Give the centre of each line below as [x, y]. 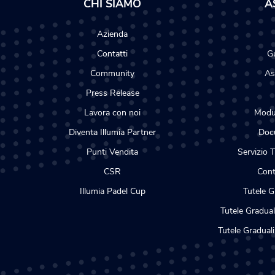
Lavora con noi [112, 113]
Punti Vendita [112, 152]
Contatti [112, 54]
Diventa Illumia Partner [112, 132]
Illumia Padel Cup [112, 191]
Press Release [112, 93]
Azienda [112, 34]
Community [112, 73]
